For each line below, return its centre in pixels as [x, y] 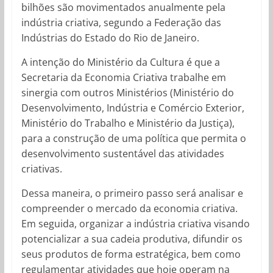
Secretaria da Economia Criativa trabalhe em [123, 77]
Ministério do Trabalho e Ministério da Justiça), [128, 123]
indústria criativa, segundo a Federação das [121, 22]
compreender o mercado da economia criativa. [129, 208]
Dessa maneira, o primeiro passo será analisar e [132, 193]
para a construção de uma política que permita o [133, 138]
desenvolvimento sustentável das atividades [122, 153]
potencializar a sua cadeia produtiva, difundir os [132, 239]
